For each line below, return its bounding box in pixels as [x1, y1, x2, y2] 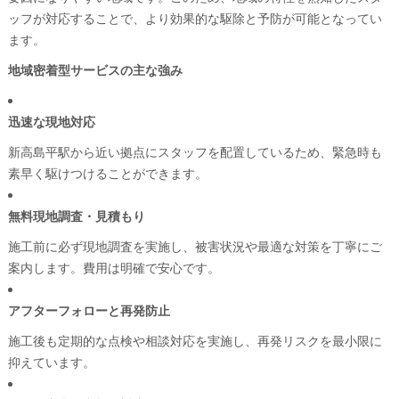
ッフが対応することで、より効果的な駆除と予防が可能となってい [7, 8, 382, 27]
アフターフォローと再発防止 [7, 300, 170, 319]
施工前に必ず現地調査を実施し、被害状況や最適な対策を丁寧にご [7, 236, 382, 255]
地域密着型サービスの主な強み [7, 60, 183, 78]
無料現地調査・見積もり [7, 206, 145, 224]
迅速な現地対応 [7, 111, 95, 130]
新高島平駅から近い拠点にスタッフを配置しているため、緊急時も [7, 142, 382, 160]
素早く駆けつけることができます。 [7, 163, 208, 182]
